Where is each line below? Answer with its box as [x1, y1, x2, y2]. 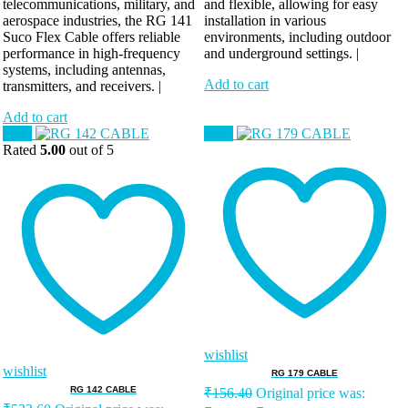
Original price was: [256, 385, 365, 402]
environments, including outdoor [204, 29, 391, 46]
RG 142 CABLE [70, 384, 137, 395]
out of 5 [66, 142, 114, 158]
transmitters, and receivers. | [3, 78, 161, 95]
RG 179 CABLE [271, 368, 338, 379]
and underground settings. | [204, 46, 359, 62]
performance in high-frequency [3, 46, 180, 62]
